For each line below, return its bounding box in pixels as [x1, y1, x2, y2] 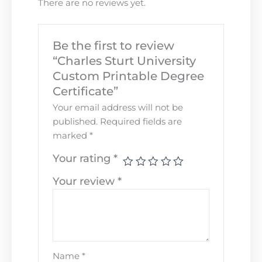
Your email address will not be [53, 102, 184, 113]
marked [53, 130, 90, 141]
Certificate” [53, 84, 119, 98]
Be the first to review [53, 39, 175, 53]
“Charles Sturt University [53, 54, 196, 68]
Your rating [53, 152, 114, 164]
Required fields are [100, 116, 182, 127]
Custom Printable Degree [53, 69, 205, 83]
